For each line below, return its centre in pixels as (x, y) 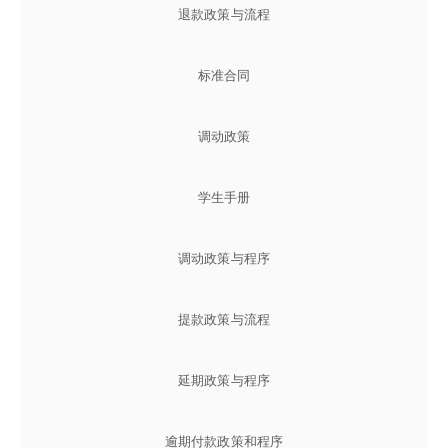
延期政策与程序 (224, 380)
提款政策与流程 (224, 319)
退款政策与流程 (224, 14)
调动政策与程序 (224, 258)
